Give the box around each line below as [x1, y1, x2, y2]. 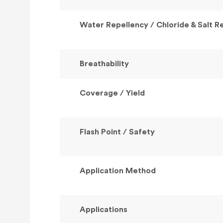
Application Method [80, 167, 156, 175]
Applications [80, 206, 127, 214]
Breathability [80, 60, 129, 68]
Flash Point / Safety [80, 128, 155, 136]
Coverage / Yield [80, 89, 145, 98]
